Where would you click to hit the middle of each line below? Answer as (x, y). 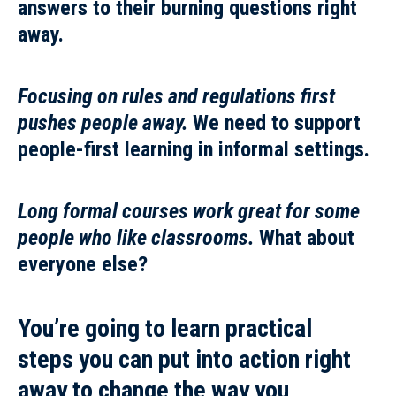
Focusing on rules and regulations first (176, 97)
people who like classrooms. (138, 238)
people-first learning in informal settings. (194, 150)
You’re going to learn (122, 329)
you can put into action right (212, 360)
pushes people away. (105, 123)
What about (307, 238)
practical (269, 329)
